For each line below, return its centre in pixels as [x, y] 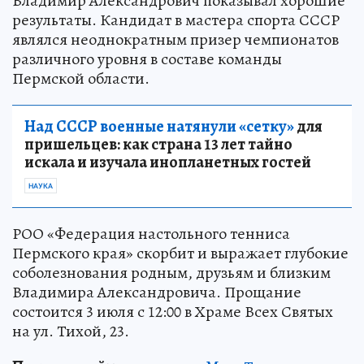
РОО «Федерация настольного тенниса [151, 233]
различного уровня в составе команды [147, 58]
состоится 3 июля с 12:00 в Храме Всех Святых [173, 311]
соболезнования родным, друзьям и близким [171, 272]
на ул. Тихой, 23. [71, 331]
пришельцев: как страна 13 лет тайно [158, 144]
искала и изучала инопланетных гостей [168, 162]
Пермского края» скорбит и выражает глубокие [180, 253]
